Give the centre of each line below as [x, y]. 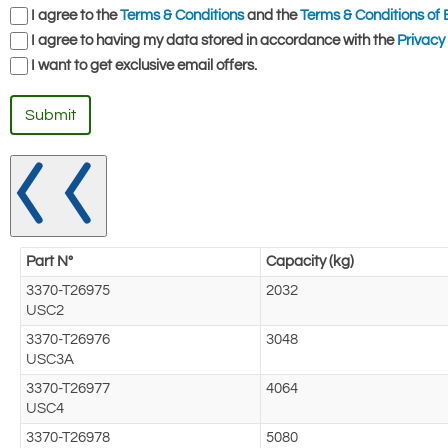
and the [272, 16]
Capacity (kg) [310, 262]
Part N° [49, 262]
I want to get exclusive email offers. [144, 66]
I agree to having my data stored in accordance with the [214, 41]
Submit [50, 115]
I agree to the [75, 16]
